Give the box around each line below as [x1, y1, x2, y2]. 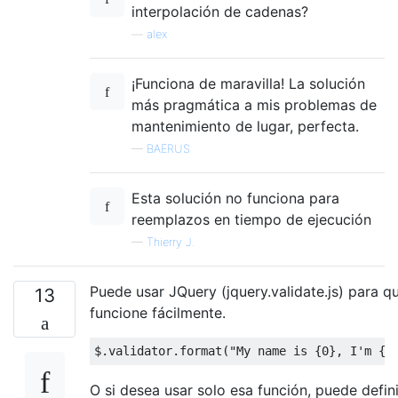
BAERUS [147, 141, 190, 155]
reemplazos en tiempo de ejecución [131, 210, 371, 228]
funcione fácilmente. [90, 303, 226, 322]
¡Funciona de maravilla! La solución [131, 74, 365, 92]
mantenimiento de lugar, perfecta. [131, 116, 359, 135]
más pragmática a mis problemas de [131, 95, 377, 114]
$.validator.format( [94, 343, 229, 358]
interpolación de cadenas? [131, 2, 308, 20]
